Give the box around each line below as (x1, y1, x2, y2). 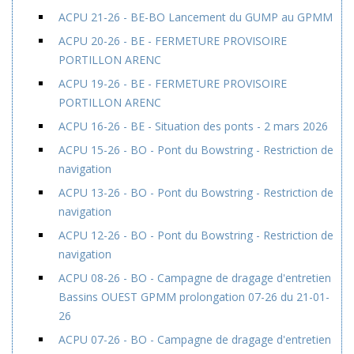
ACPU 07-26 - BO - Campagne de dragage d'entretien (58, 332, 331, 347)
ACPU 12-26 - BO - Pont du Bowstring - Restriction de (58, 228, 333, 243)
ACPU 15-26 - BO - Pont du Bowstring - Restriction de (58, 142, 333, 157)
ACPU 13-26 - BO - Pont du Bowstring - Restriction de (58, 185, 333, 200)
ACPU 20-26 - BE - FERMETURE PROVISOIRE (58, 33, 287, 48)
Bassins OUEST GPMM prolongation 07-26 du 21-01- (58, 289, 330, 304)
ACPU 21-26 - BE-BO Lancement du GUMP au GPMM (58, 9, 333, 24)
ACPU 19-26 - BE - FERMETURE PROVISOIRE (58, 76, 287, 91)
